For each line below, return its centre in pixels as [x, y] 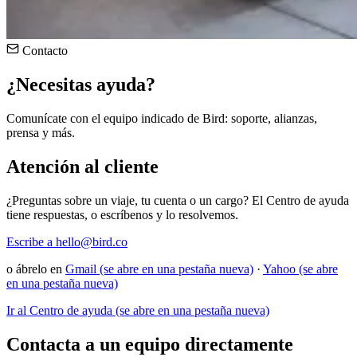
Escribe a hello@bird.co [67, 241]
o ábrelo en [36, 269]
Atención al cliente [82, 166]
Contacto [43, 51]
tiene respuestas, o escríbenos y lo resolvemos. [122, 214]
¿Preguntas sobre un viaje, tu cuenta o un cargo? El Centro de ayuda [178, 200]
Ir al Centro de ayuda [59, 310]
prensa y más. [41, 132]
